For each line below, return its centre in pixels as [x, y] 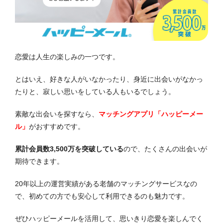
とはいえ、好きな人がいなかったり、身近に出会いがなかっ [109, 79]
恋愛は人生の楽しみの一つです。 [67, 56]
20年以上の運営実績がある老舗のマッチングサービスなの [106, 183]
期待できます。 [39, 161]
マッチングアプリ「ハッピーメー [151, 114]
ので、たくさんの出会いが [165, 149]
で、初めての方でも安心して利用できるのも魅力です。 [102, 196]
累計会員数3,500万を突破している [69, 149]
